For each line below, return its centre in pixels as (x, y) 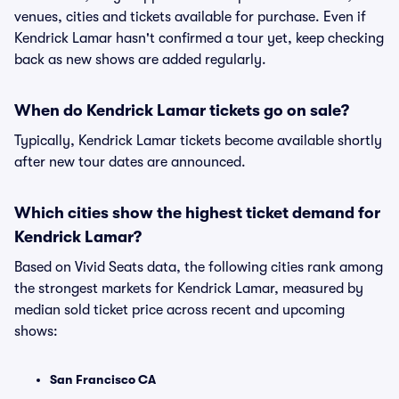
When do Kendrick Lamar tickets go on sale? (182, 110)
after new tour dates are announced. (130, 162)
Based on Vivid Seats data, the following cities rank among (199, 267)
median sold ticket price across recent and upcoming (179, 310)
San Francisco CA (103, 379)
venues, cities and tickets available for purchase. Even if (190, 17)
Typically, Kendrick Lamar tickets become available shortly (198, 141)
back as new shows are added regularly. (140, 60)
